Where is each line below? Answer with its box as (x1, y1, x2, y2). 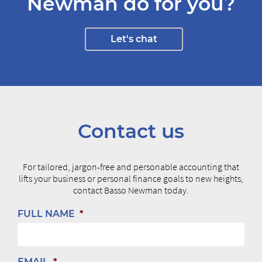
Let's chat (111, 33, 157, 45)
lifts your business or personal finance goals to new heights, (19, 173, 243, 185)
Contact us (78, 119, 184, 143)
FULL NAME (18, 208, 75, 220)
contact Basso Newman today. (73, 184, 189, 196)
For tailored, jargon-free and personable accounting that (23, 161, 239, 173)
